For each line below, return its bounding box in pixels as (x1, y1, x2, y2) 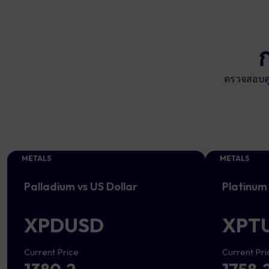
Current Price (24, 246, 79, 258)
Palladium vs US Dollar (24, 180, 138, 193)
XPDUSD (24, 213, 104, 237)
